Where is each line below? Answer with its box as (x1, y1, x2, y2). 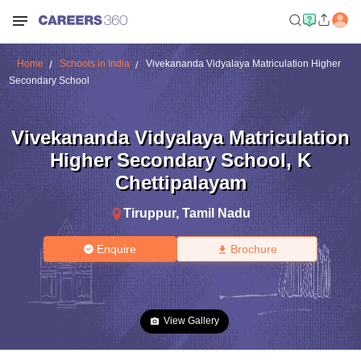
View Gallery (164, 315, 219, 326)
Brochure (230, 243, 277, 255)
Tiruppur (123, 205, 176, 220)
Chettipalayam (114, 171, 247, 193)
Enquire (97, 243, 137, 255)
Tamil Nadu (182, 205, 251, 220)
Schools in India (59, 58, 130, 69)
